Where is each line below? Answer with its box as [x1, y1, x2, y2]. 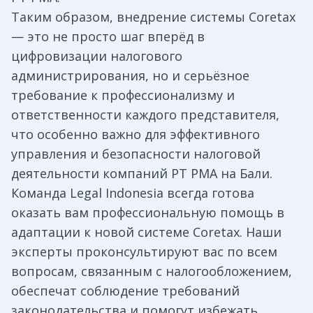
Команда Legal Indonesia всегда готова [11, 184, 254, 202]
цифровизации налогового [11, 48, 182, 65]
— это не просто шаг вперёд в [11, 28, 205, 45]
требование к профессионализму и [11, 87, 235, 104]
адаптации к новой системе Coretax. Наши [11, 224, 282, 241]
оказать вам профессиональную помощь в [11, 204, 284, 221]
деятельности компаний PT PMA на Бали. [11, 165, 272, 182]
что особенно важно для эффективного [11, 126, 260, 143]
